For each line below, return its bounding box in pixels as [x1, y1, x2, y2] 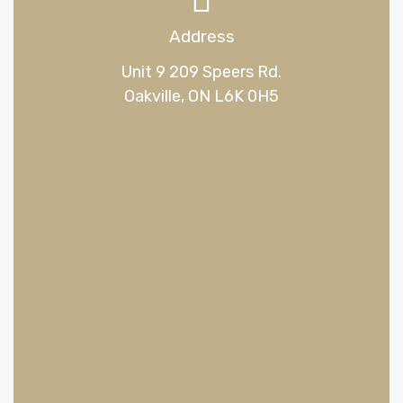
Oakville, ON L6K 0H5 [124, 85, 279, 106]
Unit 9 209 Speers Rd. [121, 61, 282, 82]
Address [168, 25, 235, 47]
